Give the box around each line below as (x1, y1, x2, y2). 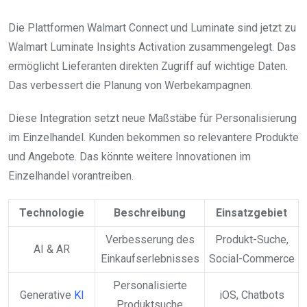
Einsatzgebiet (216, 206, 287, 219)
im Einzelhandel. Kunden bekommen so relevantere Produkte (8, 130, 299, 144)
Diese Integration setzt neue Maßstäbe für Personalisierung (8, 111, 297, 125)
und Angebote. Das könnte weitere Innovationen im (8, 149, 251, 163)
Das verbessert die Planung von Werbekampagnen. (8, 78, 253, 92)
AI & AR (34, 242, 70, 256)
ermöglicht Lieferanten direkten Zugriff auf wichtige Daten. (8, 59, 288, 73)
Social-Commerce (208, 251, 295, 265)
